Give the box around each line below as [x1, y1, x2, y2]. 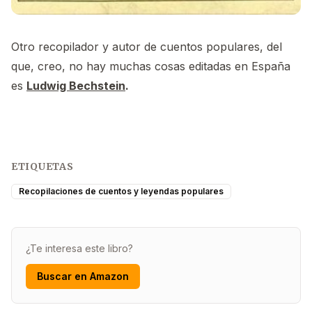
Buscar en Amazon [37, 270, 129, 282]
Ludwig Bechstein [26, 78, 125, 93]
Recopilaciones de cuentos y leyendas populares [19, 185, 224, 196]
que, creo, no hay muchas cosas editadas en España [11, 58, 290, 73]
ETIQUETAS [11, 159, 74, 173]
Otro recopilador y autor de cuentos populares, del [11, 39, 282, 54]
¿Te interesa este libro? [26, 242, 133, 254]
